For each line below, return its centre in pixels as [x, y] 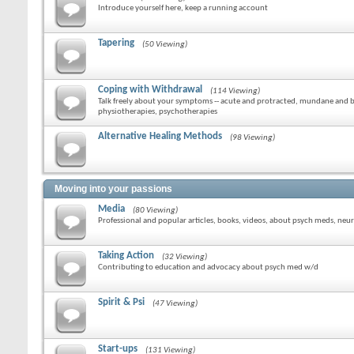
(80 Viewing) [155, 211]
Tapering [116, 43]
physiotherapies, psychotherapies [158, 112]
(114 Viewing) [235, 91]
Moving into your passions [113, 189]
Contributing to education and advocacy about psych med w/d [208, 267]
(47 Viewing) [175, 304]
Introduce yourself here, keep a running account [183, 8]
